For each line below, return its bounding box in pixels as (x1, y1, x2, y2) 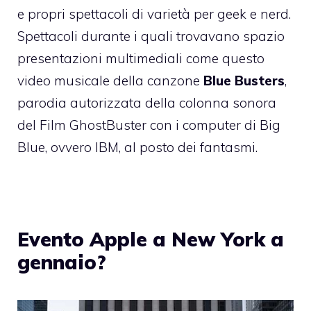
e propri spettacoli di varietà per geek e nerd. (17, 5, 291, 22)
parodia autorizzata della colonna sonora (17, 94, 276, 111)
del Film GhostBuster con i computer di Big (17, 116, 280, 133)
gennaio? (17, 249, 106, 274)
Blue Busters (203, 72, 285, 89)
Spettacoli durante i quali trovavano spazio (17, 27, 285, 44)
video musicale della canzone (17, 72, 203, 89)
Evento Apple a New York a (17, 226, 284, 251)
